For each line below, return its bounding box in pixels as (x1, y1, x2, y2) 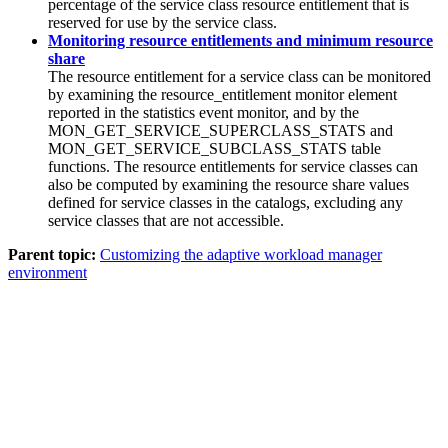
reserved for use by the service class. (48, 13, 277, 31)
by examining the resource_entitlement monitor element (48, 85, 397, 103)
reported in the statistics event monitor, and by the (48, 103, 359, 121)
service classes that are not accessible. (48, 211, 284, 229)
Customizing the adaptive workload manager (100, 245, 382, 263)
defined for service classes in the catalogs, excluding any (48, 193, 403, 211)
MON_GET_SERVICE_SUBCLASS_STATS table (48, 139, 381, 157)
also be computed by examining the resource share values (48, 175, 409, 193)
